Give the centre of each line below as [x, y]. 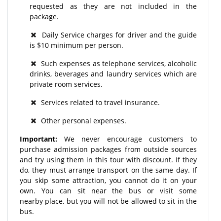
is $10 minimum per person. [76, 45]
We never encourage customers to [127, 139]
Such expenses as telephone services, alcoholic [117, 63]
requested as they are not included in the [113, 6]
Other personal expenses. [82, 120]
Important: [38, 139]
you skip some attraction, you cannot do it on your [108, 180]
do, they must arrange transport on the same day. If [108, 170]
